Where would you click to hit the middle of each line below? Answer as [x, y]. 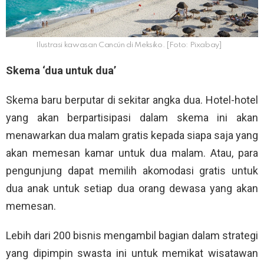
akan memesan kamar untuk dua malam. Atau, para [132, 153]
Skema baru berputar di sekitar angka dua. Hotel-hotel [132, 100]
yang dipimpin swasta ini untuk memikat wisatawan [132, 253]
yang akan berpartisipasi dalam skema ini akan [132, 118]
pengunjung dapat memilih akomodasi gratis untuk [132, 171]
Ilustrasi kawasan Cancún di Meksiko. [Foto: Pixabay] [129, 45]
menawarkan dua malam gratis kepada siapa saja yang [132, 136]
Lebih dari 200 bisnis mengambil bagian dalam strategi [132, 236]
